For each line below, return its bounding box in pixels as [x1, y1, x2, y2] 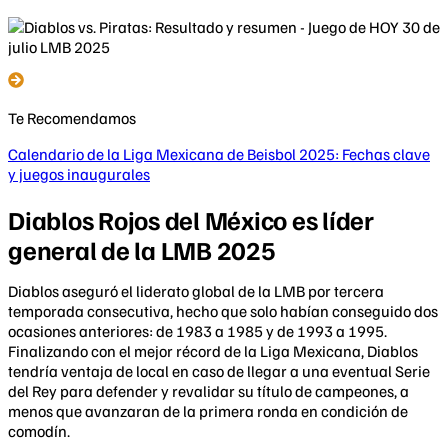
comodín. [8, 421, 70, 442]
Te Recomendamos [8, 107, 136, 128]
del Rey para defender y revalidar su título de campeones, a [8, 381, 409, 402]
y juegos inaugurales [8, 163, 150, 184]
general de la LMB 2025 [8, 233, 276, 267]
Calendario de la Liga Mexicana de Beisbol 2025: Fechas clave [8, 143, 430, 164]
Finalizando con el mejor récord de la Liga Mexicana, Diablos [8, 341, 418, 362]
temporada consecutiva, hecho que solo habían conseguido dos [8, 301, 438, 322]
